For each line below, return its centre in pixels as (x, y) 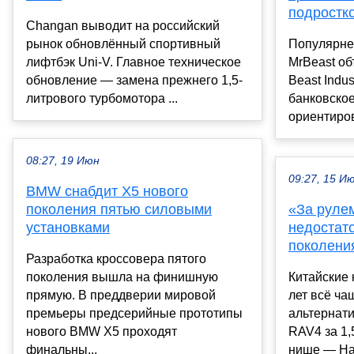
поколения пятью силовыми (119, 210)
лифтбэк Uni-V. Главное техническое (134, 62)
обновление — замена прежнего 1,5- (134, 81)
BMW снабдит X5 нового (107, 192)
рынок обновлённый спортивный (123, 44)
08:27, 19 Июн (63, 161)
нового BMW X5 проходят (102, 332)
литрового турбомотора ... (102, 99)
